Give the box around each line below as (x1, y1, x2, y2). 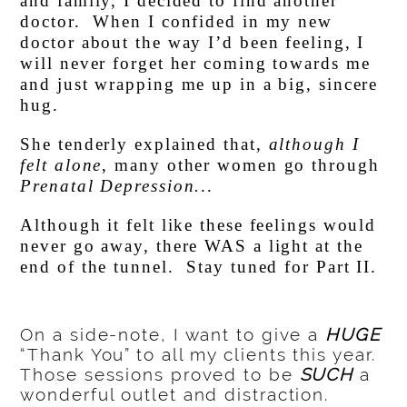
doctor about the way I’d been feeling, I (20, 33, 365, 53)
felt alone (20, 155, 103, 175)
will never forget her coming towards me (20, 54, 371, 74)
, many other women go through (102, 155, 380, 175)
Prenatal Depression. (20, 176, 202, 196)
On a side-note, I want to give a (20, 324, 326, 345)
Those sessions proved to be (20, 364, 300, 385)
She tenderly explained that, (20, 134, 269, 154)
